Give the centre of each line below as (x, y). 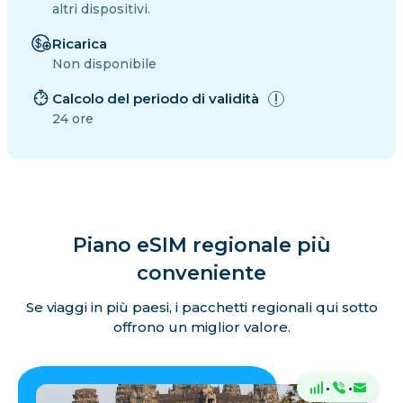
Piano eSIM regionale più (201, 245)
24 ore (73, 118)
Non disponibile (104, 63)
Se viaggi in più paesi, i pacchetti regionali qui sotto (201, 307)
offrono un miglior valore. (201, 327)
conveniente (201, 273)
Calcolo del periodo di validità (156, 98)
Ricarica (80, 43)
